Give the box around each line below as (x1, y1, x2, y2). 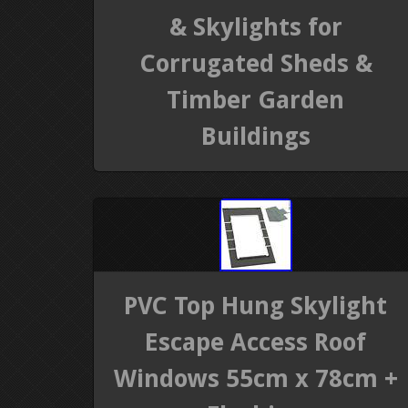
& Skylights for (168, 12, 342, 41)
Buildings (200, 121, 311, 150)
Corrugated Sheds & (138, 48, 372, 77)
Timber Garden (167, 85, 345, 114)
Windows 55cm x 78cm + (113, 364, 398, 393)
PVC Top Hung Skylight (124, 291, 388, 321)
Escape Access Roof (145, 328, 367, 357)
